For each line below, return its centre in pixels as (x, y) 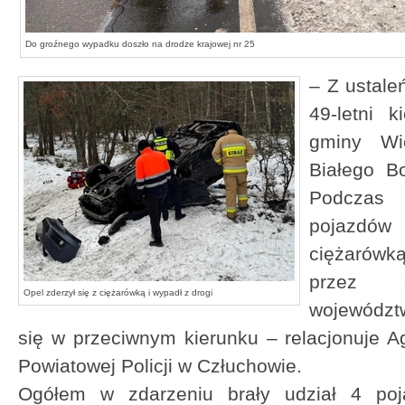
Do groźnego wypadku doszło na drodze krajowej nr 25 (140, 44)
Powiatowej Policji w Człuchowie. (163, 366)
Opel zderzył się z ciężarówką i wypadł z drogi (118, 292)
